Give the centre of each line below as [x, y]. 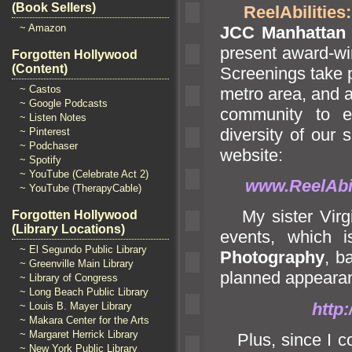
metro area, [266, 93]
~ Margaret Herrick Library [79, 334]
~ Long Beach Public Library [84, 292]
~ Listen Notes [53, 117]
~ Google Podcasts [64, 103]
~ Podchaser [49, 146]
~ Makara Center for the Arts [84, 320]
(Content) [40, 69]
